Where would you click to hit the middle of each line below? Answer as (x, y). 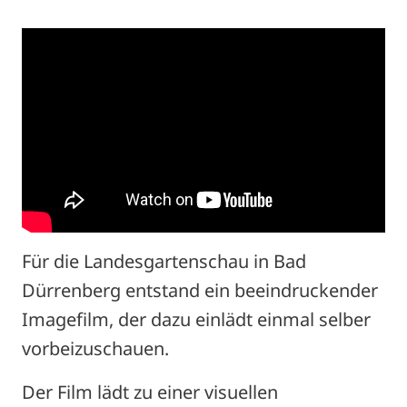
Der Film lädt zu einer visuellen (150, 392)
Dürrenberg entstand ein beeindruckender (200, 290)
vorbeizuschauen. (95, 348)
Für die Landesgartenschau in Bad (164, 261)
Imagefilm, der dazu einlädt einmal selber (196, 319)
